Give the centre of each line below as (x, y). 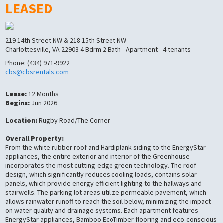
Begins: (18, 103)
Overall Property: (35, 138)
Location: (22, 120)
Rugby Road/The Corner (74, 120)
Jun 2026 (44, 103)
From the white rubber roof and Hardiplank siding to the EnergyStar (106, 147)
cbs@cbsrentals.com (37, 71)
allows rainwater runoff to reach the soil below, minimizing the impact (108, 201)
